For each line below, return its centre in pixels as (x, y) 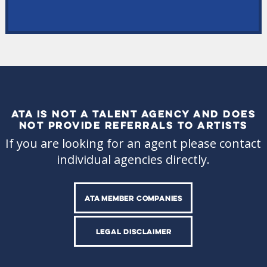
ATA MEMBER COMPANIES (133, 198)
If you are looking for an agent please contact (133, 143)
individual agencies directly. (133, 159)
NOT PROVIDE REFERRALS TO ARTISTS (133, 125)
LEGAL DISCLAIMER (133, 231)
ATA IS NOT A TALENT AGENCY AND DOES (133, 113)
